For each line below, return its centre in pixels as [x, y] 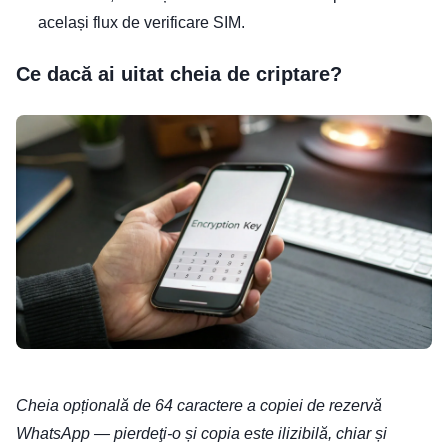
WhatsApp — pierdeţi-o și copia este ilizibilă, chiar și [201, 434]
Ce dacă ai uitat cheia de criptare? [179, 74]
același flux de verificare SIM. [141, 23]
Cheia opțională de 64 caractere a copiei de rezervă [199, 406]
